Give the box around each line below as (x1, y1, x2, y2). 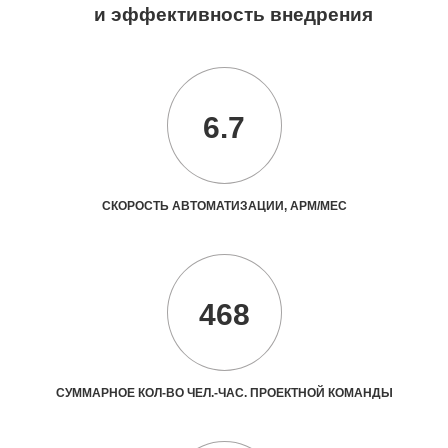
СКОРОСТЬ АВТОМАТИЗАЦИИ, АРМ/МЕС (101, 198, 347, 213)
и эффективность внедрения (93, 3, 373, 25)
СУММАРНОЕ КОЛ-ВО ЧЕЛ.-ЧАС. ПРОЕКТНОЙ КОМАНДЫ (55, 385, 393, 400)
